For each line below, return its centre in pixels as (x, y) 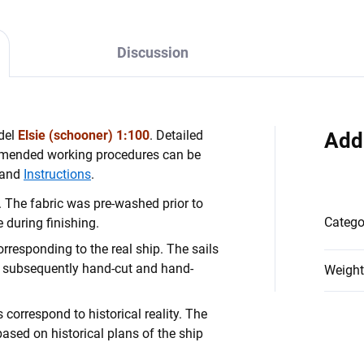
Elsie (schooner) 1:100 (84, 135)
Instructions (57, 174)
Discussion (153, 52)
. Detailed (176, 135)
